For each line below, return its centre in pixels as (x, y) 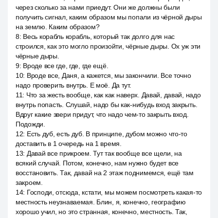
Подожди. (30, 124)
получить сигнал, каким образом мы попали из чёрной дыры (109, 17)
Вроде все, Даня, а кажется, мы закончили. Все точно (109, 75)
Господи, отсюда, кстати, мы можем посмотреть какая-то (114, 192)
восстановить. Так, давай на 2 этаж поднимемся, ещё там (105, 173)
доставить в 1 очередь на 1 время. (69, 144)
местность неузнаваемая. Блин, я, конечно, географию (101, 202)
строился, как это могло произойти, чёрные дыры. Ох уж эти (108, 46)
